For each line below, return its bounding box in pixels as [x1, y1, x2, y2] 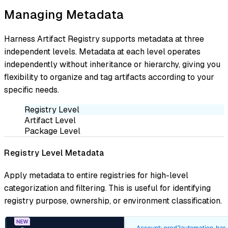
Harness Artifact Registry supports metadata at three [4, 33, 204, 44]
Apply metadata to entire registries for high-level [4, 170, 188, 181]
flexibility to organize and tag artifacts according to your [4, 71, 214, 82]
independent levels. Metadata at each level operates [4, 46, 201, 57]
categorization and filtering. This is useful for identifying [4, 183, 211, 194]
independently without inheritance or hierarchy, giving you [4, 59, 220, 70]
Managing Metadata [4, 7, 124, 22]
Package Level [24, 125, 80, 136]
